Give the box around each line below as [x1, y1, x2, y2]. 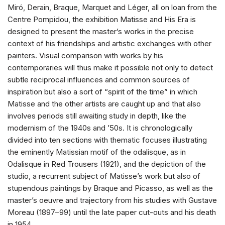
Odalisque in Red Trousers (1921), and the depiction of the [8, 159, 206, 169]
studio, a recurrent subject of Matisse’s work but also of [8, 171, 200, 181]
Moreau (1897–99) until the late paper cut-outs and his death [8, 207, 216, 217]
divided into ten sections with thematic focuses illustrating [8, 135, 207, 145]
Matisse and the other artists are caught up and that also [8, 98, 201, 108]
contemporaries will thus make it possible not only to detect [8, 62, 213, 72]
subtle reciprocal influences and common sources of [8, 74, 190, 84]
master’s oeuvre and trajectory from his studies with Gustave [8, 195, 217, 205]
